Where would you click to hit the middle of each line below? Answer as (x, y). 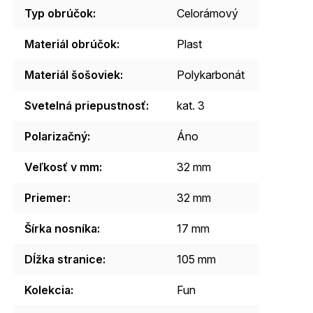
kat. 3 (191, 105)
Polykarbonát (211, 74)
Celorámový (208, 13)
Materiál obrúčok (71, 44)
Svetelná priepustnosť (85, 105)
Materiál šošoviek (72, 74)
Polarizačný (56, 136)
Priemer (46, 197)
